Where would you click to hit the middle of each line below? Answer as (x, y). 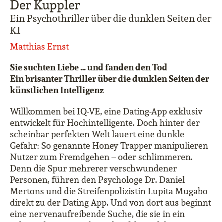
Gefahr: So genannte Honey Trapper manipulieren (109, 145)
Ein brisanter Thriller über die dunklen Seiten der (110, 78)
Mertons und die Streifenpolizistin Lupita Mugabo (109, 191)
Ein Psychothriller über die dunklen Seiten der (111, 18)
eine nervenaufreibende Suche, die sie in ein (97, 214)
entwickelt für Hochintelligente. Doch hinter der (105, 123)
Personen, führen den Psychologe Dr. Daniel (97, 180)
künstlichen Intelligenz (57, 90)
